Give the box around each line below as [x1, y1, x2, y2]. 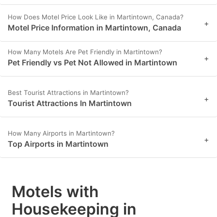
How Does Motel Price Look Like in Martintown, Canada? [8, 13, 184, 21]
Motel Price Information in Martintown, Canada [8, 23, 181, 33]
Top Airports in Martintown [8, 139, 108, 149]
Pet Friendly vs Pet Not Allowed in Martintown [8, 58, 177, 68]
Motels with [12, 182, 99, 201]
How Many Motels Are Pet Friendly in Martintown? [8, 48, 162, 56]
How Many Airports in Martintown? [8, 129, 115, 138]
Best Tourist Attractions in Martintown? [8, 89, 129, 97]
